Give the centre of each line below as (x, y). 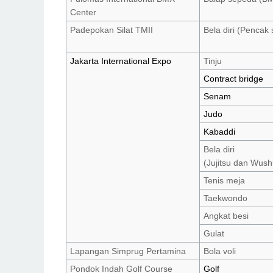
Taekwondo (226, 198)
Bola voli (220, 251)
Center (83, 12)
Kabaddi (220, 131)
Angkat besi (226, 215)
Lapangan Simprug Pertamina (128, 251)
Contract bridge (234, 78)
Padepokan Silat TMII (112, 30)
